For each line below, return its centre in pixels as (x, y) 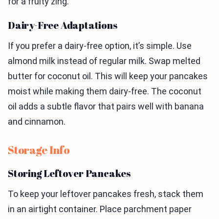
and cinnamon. (37, 122)
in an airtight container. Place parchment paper (100, 209)
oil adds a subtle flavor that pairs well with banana (106, 107)
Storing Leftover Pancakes (69, 174)
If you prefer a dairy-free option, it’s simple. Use (100, 46)
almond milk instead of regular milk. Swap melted (104, 61)
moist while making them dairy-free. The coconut (105, 91)
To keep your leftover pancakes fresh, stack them (106, 194)
